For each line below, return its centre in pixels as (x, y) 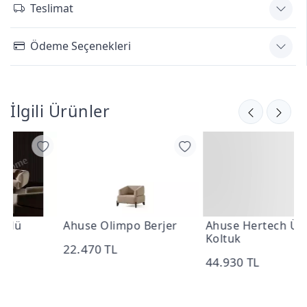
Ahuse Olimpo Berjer (74, 225)
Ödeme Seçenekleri (81, 46)
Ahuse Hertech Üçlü (213, 225)
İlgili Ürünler (60, 111)
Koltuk (176, 238)
